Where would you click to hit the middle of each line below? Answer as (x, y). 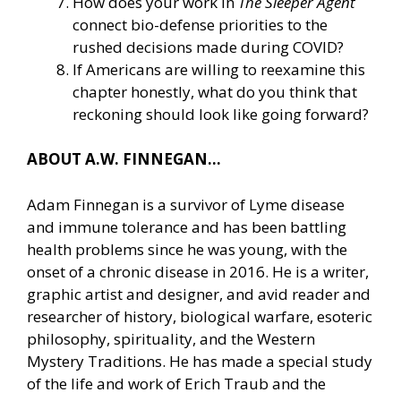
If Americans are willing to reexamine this (219, 69)
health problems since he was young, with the (187, 249)
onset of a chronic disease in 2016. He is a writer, (198, 271)
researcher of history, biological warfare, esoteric (200, 316)
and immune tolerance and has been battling (187, 226)
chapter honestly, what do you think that (215, 91)
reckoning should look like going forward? (221, 114)
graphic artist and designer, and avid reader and (199, 294)
